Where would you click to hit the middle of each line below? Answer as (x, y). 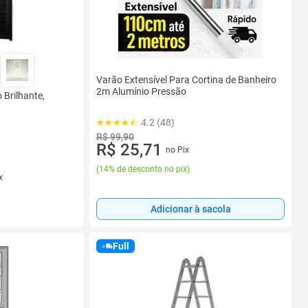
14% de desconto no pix (143, 169)
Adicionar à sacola (190, 209)
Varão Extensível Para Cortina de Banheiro (186, 80)
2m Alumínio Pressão (141, 92)
